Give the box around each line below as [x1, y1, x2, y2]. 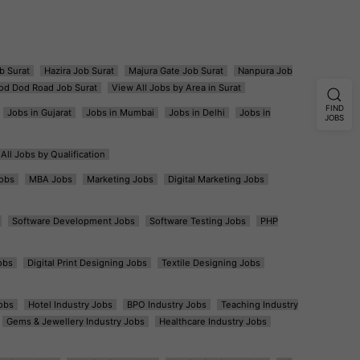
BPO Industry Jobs [126, 299, 207, 310]
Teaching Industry [220, 299, 298, 310]
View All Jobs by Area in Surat [111, 82, 241, 93]
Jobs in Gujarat [6, 107, 72, 118]
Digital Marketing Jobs [167, 174, 264, 185]
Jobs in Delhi [168, 107, 225, 118]
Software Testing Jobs [149, 215, 246, 227]
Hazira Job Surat [43, 65, 114, 76]
